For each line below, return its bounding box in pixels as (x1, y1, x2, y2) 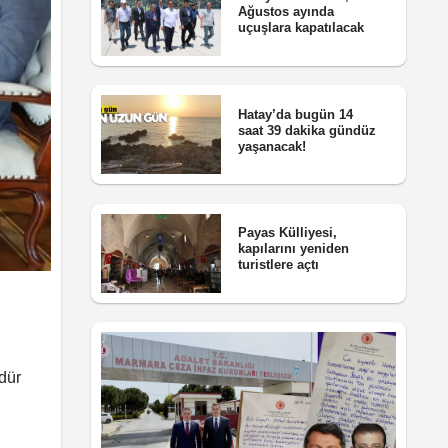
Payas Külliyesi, (237, 225, 337, 241)
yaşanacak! (237, 138, 306, 154)
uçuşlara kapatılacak (237, 20, 364, 36)
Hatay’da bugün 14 (237, 106, 353, 122)
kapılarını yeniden (237, 241, 349, 257)
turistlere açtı (237, 257, 319, 273)
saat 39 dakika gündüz (237, 122, 376, 138)
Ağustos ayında (237, 4, 334, 20)
